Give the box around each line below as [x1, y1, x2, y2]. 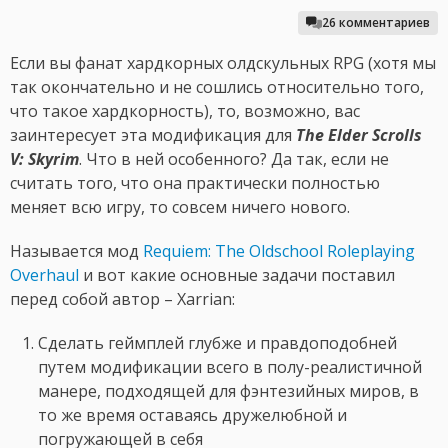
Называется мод [10, 240, 143, 263]
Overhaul [10, 264, 79, 287]
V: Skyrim [10, 148, 79, 171]
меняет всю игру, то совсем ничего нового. [10, 196, 354, 219]
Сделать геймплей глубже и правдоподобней [38, 332, 397, 355]
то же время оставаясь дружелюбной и [38, 404, 347, 427]
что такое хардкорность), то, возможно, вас [10, 100, 360, 123]
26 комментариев [322, 14, 430, 32]
